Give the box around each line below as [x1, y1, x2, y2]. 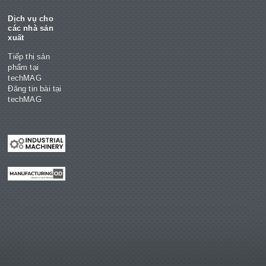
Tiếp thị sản [8, 53, 50, 61]
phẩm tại [8, 64, 39, 72]
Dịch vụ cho [8, 14, 53, 23]
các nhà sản [8, 24, 53, 33]
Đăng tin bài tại [8, 85, 62, 93]
